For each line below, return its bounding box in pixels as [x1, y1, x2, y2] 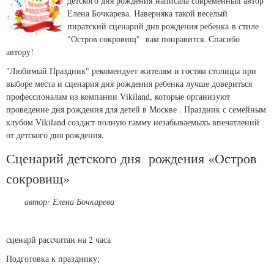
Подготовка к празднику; [6, 253, 100, 265]
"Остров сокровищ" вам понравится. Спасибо [67, 32, 240, 45]
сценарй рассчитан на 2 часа [6, 234, 111, 246]
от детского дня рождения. [6, 128, 104, 141]
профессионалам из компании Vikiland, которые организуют [6, 90, 230, 102]
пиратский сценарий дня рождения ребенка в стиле [67, 20, 259, 32]
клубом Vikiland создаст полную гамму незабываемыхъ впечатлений [6, 116, 259, 128]
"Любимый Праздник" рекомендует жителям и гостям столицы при [6, 64, 256, 76]
